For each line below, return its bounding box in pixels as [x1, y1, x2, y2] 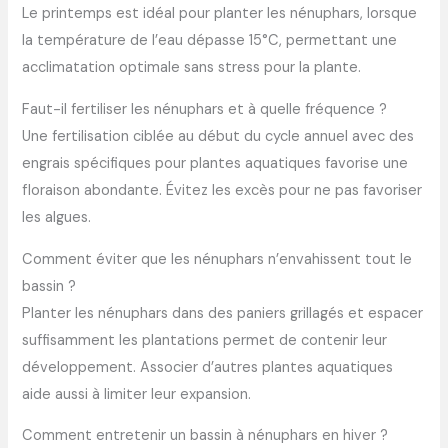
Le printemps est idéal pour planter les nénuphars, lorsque [22, 4, 418, 24]
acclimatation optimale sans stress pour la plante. [22, 58, 362, 78]
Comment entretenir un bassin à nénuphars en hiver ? [22, 426, 389, 446]
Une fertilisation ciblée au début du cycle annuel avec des [22, 127, 415, 147]
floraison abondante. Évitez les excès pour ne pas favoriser [22, 181, 423, 201]
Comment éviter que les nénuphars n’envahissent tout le [22, 249, 413, 269]
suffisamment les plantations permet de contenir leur [22, 330, 388, 350]
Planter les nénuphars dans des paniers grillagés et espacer [22, 303, 424, 323]
